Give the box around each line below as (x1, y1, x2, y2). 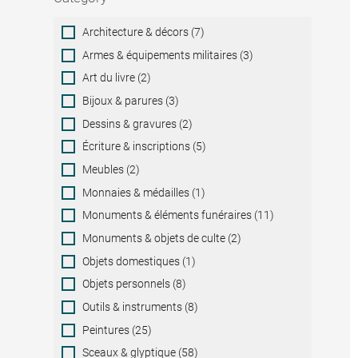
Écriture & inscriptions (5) (82, 140, 207, 153)
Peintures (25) (82, 323, 153, 336)
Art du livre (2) (82, 71, 152, 85)
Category (61, 22, 115, 39)
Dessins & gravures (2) (82, 117, 193, 130)
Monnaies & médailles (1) (82, 185, 206, 199)
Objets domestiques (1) (82, 254, 197, 268)
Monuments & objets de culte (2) (82, 231, 242, 245)
